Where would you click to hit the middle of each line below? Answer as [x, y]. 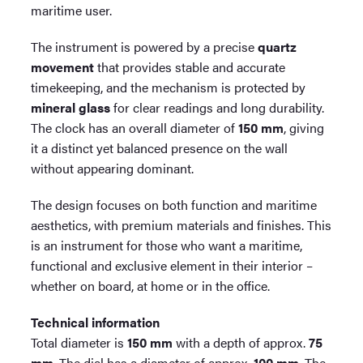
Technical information [96, 322]
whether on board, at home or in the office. [151, 285]
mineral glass [71, 107]
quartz [278, 46]
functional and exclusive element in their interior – [172, 265]
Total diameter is [79, 342]
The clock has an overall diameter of [135, 127]
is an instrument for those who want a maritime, [167, 245]
